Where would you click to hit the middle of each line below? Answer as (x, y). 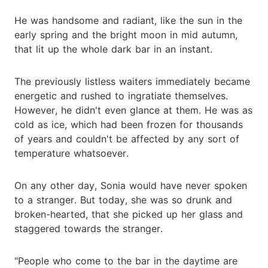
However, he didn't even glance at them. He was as (133, 110)
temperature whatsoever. (71, 153)
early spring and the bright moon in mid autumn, (126, 34)
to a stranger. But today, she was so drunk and (123, 200)
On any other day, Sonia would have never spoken (131, 185)
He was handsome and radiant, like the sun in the (128, 20)
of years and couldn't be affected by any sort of (127, 138)
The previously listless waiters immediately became (132, 81)
